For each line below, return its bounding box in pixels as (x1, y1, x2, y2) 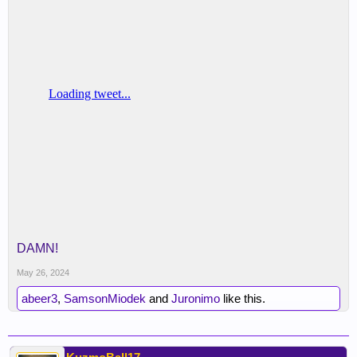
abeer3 (22, 292, 57, 305)
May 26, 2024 (17, 268, 69, 277)
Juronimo (171, 292, 220, 305)
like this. (220, 292, 265, 305)
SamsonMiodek (64, 292, 146, 305)
